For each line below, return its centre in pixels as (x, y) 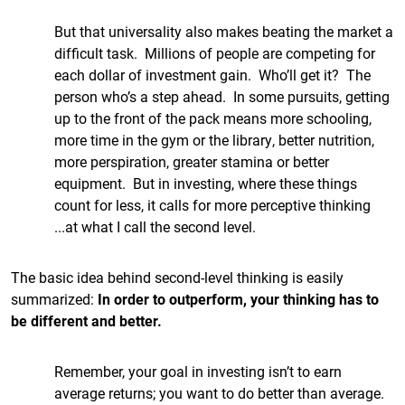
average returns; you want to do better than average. (221, 393)
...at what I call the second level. (155, 226)
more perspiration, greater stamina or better (192, 161)
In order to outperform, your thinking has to (238, 299)
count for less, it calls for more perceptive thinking (212, 205)
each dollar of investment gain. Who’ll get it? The (212, 75)
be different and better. (86, 320)
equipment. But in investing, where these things (206, 183)
